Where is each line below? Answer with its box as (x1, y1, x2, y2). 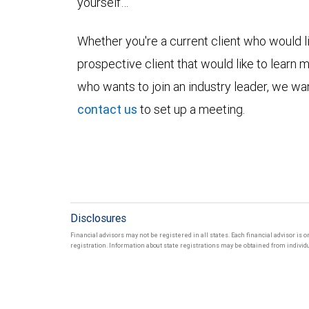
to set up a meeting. (137, 101, 245, 118)
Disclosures (70, 211, 126, 226)
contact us (77, 101, 137, 118)
